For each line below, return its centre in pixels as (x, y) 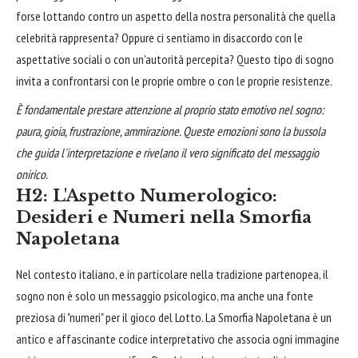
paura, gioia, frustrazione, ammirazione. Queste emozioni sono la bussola (171, 131)
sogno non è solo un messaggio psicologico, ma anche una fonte (165, 296)
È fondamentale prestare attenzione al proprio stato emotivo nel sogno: (170, 110)
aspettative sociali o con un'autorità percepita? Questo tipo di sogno (175, 59)
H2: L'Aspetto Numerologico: (147, 196)
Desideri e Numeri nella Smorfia (164, 218)
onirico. (32, 175)
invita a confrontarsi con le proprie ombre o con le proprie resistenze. (174, 80)
